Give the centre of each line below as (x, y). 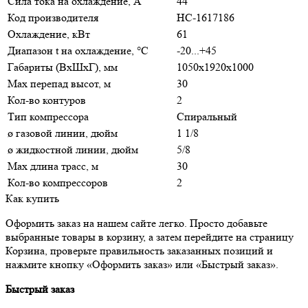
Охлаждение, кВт (49, 34)
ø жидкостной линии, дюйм (73, 149)
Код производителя (53, 17)
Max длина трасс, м (53, 166)
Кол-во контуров (47, 100)
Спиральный (207, 116)
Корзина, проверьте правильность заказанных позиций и (139, 250)
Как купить (32, 198)
